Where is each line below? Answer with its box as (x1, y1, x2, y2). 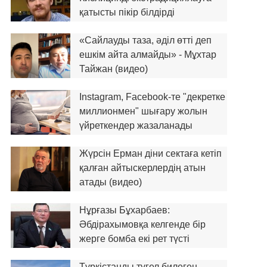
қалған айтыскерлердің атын (79, 163, 206, 173)
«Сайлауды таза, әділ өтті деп (79, 35, 212, 45)
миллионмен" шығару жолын (79, 106, 207, 116)
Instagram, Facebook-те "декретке (79, 92, 225, 102)
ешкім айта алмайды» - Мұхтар (79, 49, 216, 60)
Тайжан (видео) (79, 64, 148, 74)
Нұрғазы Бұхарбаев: (79, 205, 170, 215)
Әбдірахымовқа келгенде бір (79, 219, 206, 229)
